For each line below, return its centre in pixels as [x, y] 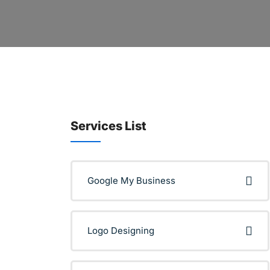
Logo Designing [121, 231]
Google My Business [131, 181]
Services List [108, 126]
